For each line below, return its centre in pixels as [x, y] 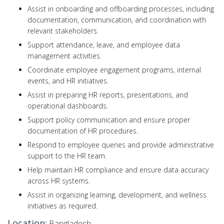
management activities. [64, 55]
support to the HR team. [67, 155]
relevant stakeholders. [63, 30]
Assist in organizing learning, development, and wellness [117, 194]
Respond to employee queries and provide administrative [121, 144]
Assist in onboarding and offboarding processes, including [121, 8]
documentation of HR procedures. [83, 130]
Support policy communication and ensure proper [109, 119]
